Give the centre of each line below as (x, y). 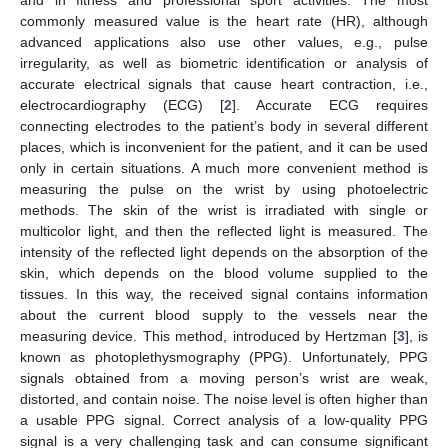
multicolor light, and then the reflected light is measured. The (224, 230)
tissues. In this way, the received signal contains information (224, 293)
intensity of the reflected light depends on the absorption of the (224, 251)
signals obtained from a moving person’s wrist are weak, (224, 377)
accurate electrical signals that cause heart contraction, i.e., (224, 83)
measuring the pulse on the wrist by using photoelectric (224, 188)
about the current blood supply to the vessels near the (224, 314)
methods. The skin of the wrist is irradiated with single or (224, 209)
